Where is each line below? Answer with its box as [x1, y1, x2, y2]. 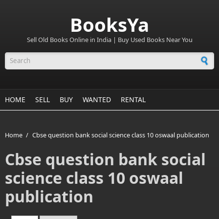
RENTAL [121, 95, 146, 104]
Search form [5, 64, 61, 77]
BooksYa [70, 12, 149, 37]
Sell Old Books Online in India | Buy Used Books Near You [26, 35, 193, 44]
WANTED [83, 95, 111, 104]
